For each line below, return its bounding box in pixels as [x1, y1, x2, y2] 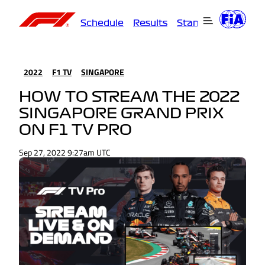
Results [133, 18, 167, 27]
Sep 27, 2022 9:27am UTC [19, 146, 111, 159]
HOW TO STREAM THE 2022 [19, 90, 240, 105]
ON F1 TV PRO [19, 123, 132, 138]
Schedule [80, 18, 124, 27]
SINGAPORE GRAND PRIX [19, 106, 224, 121]
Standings [177, 18, 224, 27]
